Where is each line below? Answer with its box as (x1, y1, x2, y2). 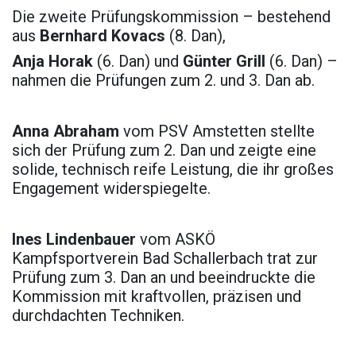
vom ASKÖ (136, 230, 215, 250)
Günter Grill (183, 52, 265, 72)
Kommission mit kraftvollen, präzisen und (12, 287, 301, 307)
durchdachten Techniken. (12, 306, 184, 326)
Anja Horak (12, 52, 93, 72)
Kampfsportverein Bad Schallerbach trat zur (12, 249, 318, 269)
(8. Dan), (165, 26, 230, 46)
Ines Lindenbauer (12, 230, 136, 250)
